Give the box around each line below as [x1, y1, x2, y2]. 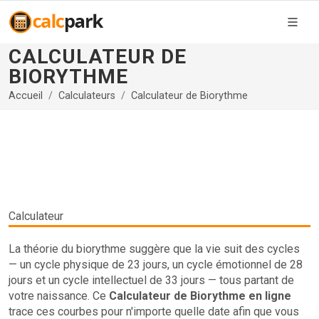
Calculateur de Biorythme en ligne [109, 289, 291, 303]
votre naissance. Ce [9, 289, 109, 303]
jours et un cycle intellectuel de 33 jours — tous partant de [9, 273, 294, 287]
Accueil [9, 89, 43, 102]
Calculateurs [58, 89, 115, 102]
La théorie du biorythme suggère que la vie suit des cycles [9, 242, 300, 256]
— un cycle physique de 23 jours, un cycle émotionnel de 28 [9, 258, 303, 271]
